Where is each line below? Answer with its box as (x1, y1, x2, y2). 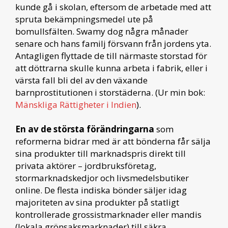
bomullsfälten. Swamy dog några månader (15, 25, 188, 37)
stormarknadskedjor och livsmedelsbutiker (15, 172, 189, 184)
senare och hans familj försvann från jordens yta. (15, 37, 211, 49)
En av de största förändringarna (15, 123, 154, 135)
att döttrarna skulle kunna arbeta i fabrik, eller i (15, 62, 208, 74)
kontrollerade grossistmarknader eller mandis (15, 208, 202, 220)
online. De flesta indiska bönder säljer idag (15, 184, 187, 196)
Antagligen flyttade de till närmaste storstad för (15, 49, 207, 62)
